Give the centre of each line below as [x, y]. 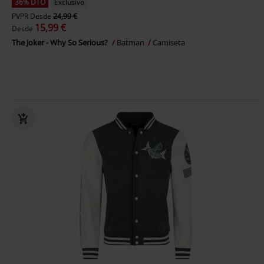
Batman [131, 42]
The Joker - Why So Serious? [61, 42]
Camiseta [169, 42]
